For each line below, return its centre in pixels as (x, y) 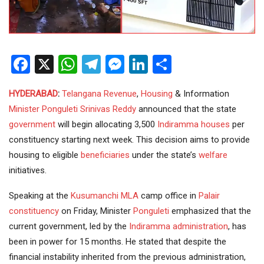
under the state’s (164, 155)
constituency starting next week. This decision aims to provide (129, 139)
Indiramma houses (194, 124)
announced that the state (186, 109)
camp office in (169, 195)
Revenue (120, 93)
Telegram (139, 64)
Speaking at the (40, 195)
